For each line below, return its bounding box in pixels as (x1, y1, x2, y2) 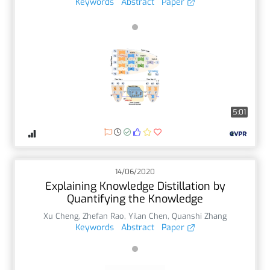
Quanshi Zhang (172, 210, 227, 221)
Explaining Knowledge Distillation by (45, 178, 225, 193)
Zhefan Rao (83, 210, 124, 221)
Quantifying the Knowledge (67, 191, 203, 206)
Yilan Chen (128, 210, 168, 221)
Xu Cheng (43, 210, 78, 221)
